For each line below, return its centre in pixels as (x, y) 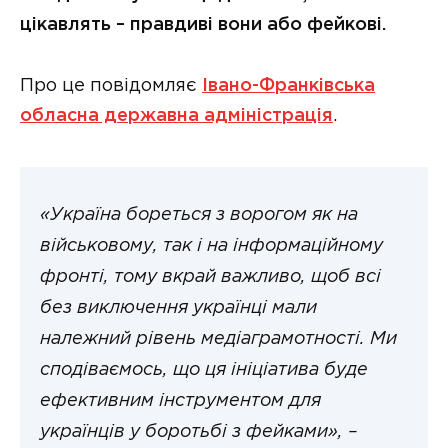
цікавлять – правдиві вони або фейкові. (203, 24)
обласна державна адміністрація (176, 115)
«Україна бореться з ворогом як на (199, 216)
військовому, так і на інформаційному (211, 247)
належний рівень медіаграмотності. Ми (218, 340)
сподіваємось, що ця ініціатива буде (204, 371)
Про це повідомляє (111, 85)
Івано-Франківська (288, 85)
